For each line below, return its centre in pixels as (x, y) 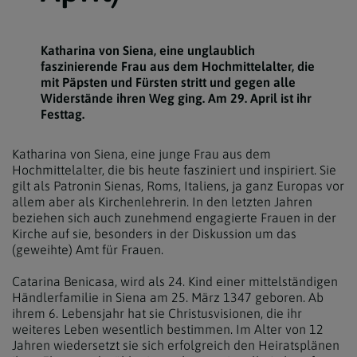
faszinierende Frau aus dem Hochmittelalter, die (177, 66)
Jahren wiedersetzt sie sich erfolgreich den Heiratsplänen (176, 345)
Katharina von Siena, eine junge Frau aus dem (141, 154)
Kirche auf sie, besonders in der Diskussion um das (154, 233)
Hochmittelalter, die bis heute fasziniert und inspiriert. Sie (174, 170)
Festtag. (62, 114)
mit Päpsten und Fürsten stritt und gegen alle (168, 82)
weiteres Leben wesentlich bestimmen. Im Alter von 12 (168, 329)
